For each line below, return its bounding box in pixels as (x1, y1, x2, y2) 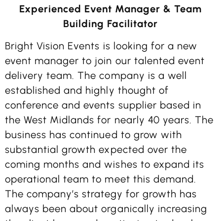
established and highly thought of (5, 84, 169, 96)
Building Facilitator (63, 18, 158, 30)
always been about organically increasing (5, 202, 207, 215)
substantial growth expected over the (5, 143, 187, 155)
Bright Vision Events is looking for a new (5, 39, 197, 52)
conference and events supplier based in (5, 99, 201, 111)
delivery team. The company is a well (5, 69, 187, 81)
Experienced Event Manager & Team (19, 3, 202, 15)
